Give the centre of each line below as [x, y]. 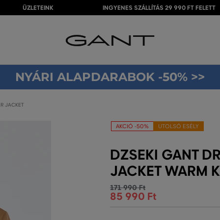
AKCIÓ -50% [132, 126]
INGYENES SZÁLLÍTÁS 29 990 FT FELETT [159, 8]
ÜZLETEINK [38, 8]
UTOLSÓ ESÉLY [179, 126]
